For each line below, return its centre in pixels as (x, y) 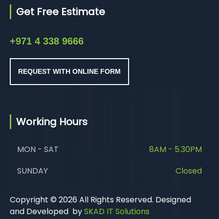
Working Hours (52, 122)
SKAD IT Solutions (117, 211)
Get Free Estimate (61, 12)
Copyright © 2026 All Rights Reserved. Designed (100, 200)
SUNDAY (33, 171)
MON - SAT (38, 149)
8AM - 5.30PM (175, 149)
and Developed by (47, 211)
